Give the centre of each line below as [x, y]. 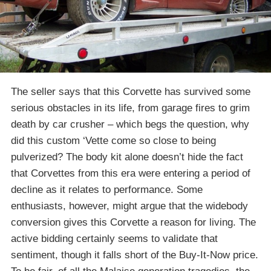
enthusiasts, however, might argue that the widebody [129, 206]
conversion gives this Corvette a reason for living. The [133, 223]
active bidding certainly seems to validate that [114, 239]
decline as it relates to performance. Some [107, 190]
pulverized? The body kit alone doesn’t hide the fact [127, 157]
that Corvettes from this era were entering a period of [131, 174]
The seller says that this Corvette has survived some [131, 92]
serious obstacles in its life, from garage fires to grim [130, 108]
